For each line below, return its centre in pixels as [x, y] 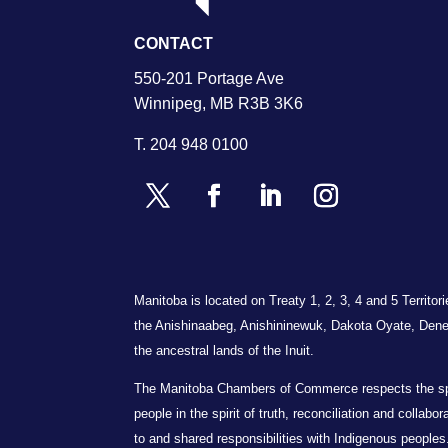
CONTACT [174, 43]
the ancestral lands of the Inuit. [224, 350]
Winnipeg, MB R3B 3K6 [219, 103]
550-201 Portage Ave [209, 78]
